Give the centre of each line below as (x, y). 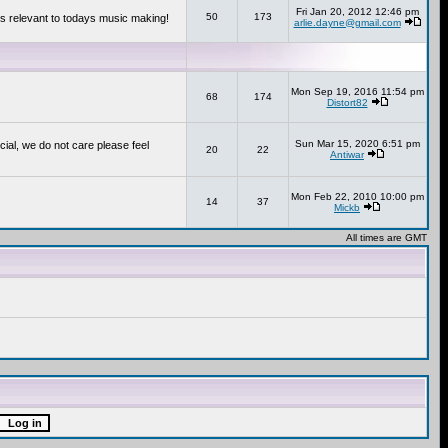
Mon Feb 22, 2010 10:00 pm (357, 196)
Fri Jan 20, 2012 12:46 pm (357, 11)
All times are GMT (386, 237)
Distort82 (347, 102)
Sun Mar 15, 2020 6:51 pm (357, 143)
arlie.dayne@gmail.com (347, 22)
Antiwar (347, 154)
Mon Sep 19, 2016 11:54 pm (357, 91)
